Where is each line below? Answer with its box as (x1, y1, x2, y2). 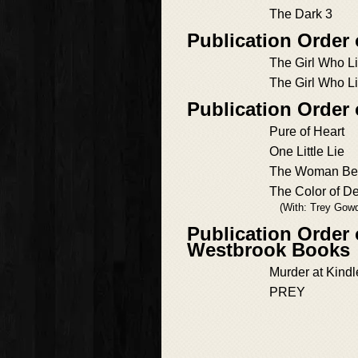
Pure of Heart (269, 125, 344, 139)
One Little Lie (269, 145, 344, 159)
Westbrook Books (187, 239, 350, 261)
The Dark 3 (269, 7, 332, 22)
